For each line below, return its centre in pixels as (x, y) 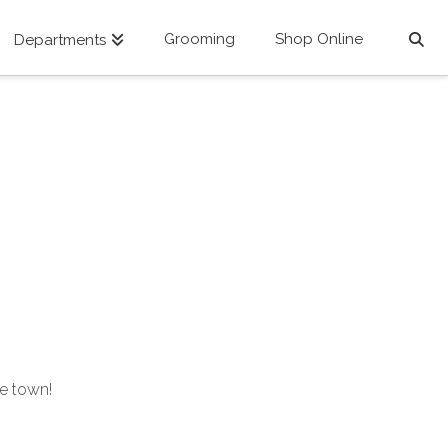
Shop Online (319, 39)
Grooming (200, 39)
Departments (60, 40)
